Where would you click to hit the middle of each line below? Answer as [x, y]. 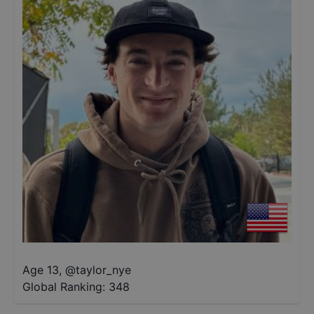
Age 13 [41, 270]
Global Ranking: [64, 287]
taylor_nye [103, 270]
